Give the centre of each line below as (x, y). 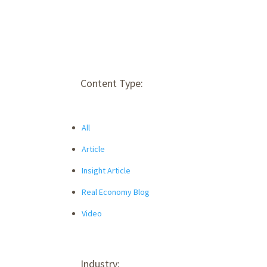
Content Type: (112, 83)
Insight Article (106, 170)
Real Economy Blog (116, 192)
